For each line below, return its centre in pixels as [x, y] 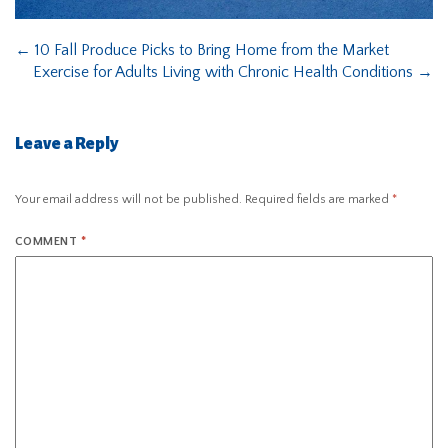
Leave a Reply [66, 144]
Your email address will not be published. [128, 199]
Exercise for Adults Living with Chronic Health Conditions [225, 72]
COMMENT [48, 241]
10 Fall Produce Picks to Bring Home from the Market [210, 50]
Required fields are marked [318, 199]
